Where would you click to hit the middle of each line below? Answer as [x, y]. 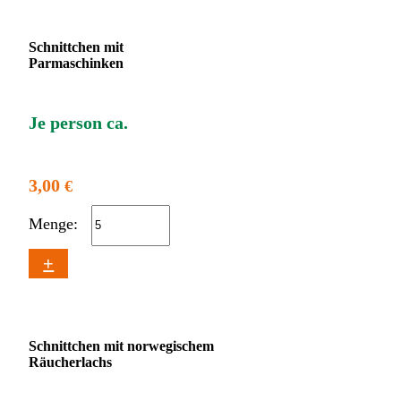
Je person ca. [79, 123]
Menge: [56, 224]
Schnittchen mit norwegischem [122, 346]
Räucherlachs [71, 363]
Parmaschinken [77, 63]
